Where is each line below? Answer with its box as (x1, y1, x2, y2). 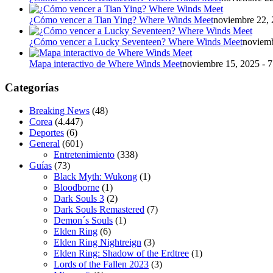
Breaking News (29, 105, 90, 116)
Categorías (5, 80, 58, 94)
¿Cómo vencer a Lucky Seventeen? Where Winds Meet (29, 36, 243, 47)
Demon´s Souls (54, 215, 113, 226)
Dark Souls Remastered (54, 204, 144, 215)
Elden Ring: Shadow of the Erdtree (54, 248, 189, 259)
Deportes (29, 127, 64, 138)
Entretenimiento (54, 149, 115, 160)
